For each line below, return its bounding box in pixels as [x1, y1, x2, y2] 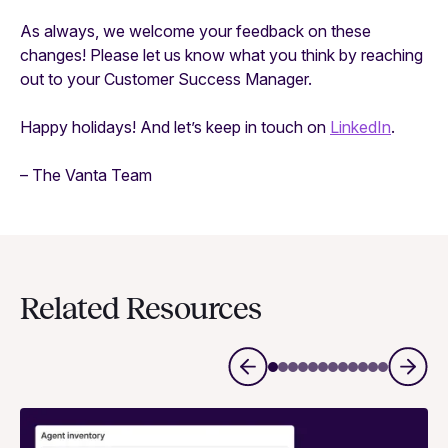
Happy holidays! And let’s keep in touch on [20, 117, 330, 138]
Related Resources [20, 293, 262, 326]
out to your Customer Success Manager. [20, 69, 312, 90]
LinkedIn [330, 117, 391, 138]
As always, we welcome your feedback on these [20, 21, 371, 42]
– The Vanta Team [20, 165, 152, 186]
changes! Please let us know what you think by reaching [20, 45, 423, 66]
